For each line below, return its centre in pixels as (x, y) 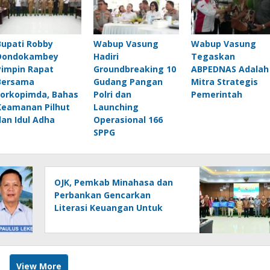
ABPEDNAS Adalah (230, 69)
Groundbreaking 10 (134, 69)
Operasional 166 (128, 119)
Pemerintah (216, 94)
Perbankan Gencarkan (103, 195)
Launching (116, 107)
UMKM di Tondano (94, 220)
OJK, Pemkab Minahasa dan (114, 182)
